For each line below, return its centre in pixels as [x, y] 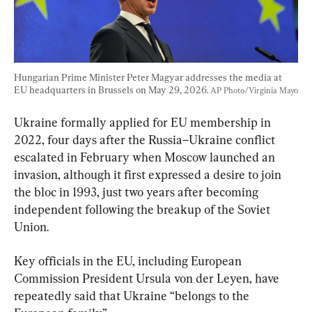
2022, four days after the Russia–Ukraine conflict [146, 139]
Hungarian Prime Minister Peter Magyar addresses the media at [149, 77]
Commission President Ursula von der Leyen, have [148, 278]
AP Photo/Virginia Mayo [254, 90]
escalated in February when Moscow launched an [146, 157]
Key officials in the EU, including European [129, 260]
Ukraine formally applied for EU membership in [144, 122]
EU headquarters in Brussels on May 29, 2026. [112, 89]
